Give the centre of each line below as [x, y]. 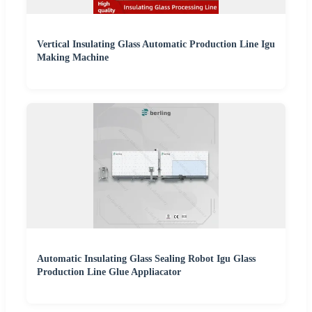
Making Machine [73, 57]
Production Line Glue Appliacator [109, 272]
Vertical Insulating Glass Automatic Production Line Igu [156, 44]
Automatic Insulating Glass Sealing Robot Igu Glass [146, 258]
